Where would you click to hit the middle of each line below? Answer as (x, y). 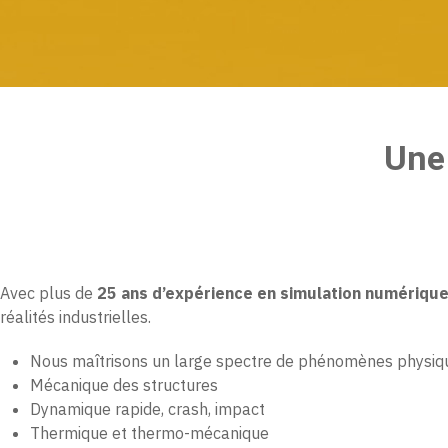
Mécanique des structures (124, 385)
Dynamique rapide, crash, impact (147, 409)
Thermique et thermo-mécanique (149, 433)
